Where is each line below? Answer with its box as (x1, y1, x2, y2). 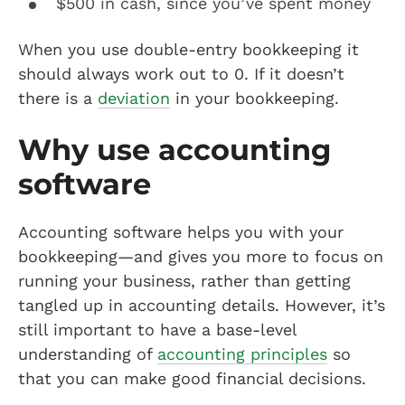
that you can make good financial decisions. (18, 369, 366, 388)
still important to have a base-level (18, 320, 297, 339)
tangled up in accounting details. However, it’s (18, 296, 385, 315)
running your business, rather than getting (18, 271, 351, 290)
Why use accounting (18, 132, 331, 167)
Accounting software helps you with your (18, 222, 344, 241)
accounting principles (157, 344, 327, 363)
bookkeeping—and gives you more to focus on (18, 247, 383, 266)
